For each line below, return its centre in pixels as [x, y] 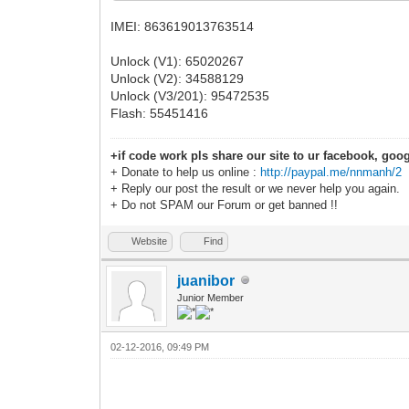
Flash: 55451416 [160, 113]
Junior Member [211, 297]
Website [150, 241]
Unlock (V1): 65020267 [178, 61]
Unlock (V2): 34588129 [178, 78]
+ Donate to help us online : [186, 172]
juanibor [206, 280]
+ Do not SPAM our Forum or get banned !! [225, 204]
